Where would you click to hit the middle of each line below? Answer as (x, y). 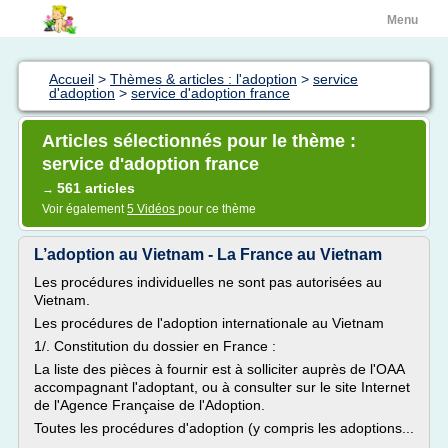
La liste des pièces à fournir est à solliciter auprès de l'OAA (219, 369)
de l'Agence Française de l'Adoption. (149, 405)
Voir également (84, 209)
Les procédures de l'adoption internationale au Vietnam (209, 323)
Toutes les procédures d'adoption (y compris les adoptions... (224, 428)
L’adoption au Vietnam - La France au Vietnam (208, 254)
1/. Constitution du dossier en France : (155, 346)
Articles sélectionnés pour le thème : (199, 141)
